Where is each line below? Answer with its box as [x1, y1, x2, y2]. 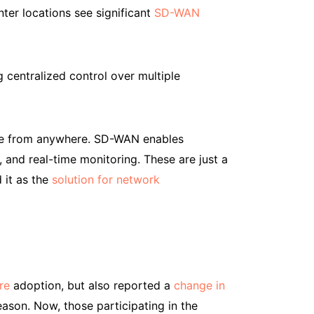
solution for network [52, 172, 160, 186]
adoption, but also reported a [10, 278, 174, 292]
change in [174, 278, 225, 292]
